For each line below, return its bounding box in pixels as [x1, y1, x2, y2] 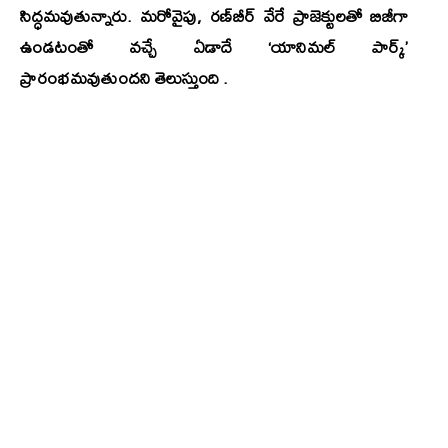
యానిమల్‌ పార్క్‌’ [270, 30, 408, 64]
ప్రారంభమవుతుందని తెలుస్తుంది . [20, 61, 228, 95]
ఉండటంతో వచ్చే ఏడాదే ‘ [20, 30, 271, 64]
